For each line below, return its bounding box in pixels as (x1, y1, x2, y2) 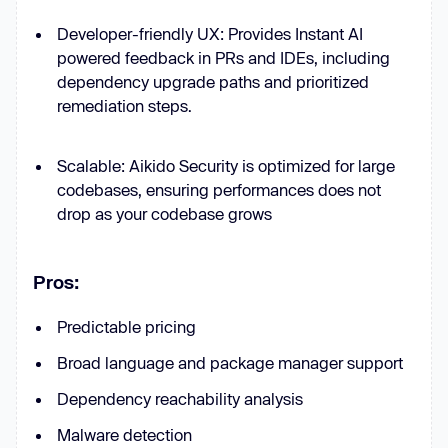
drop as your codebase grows (57, 204, 272, 223)
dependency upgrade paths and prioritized (57, 72, 369, 91)
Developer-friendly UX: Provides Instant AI (57, 24, 363, 43)
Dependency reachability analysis (57, 389, 303, 408)
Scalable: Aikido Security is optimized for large (57, 156, 395, 175)
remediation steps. (57, 96, 192, 115)
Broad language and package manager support (57, 353, 403, 372)
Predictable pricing (57, 317, 196, 336)
